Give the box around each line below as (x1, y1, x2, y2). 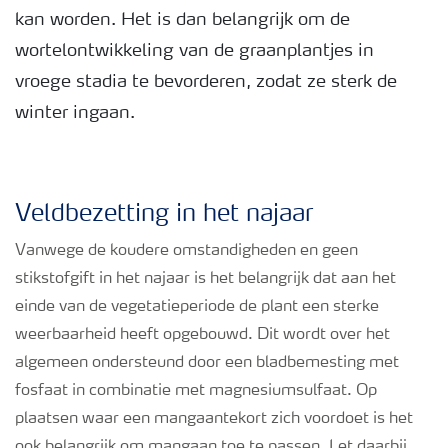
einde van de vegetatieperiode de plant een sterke (15, 299, 379, 315)
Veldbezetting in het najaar (15, 203, 313, 227)
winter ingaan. (15, 104, 135, 122)
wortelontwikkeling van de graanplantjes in (15, 42, 374, 60)
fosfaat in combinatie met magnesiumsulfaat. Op (15, 383, 377, 399)
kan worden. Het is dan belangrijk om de (15, 11, 350, 29)
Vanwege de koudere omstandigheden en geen (15, 243, 358, 259)
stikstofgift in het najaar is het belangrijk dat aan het (15, 271, 396, 287)
